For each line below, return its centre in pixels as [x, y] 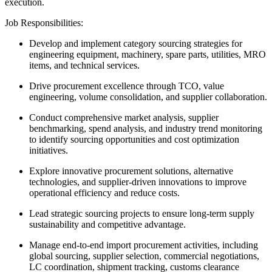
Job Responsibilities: [44, 22]
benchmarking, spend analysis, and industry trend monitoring [146, 128]
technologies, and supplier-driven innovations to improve [138, 182]
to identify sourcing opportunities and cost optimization [134, 139]
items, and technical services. [84, 65]
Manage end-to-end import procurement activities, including [144, 245]
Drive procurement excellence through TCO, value [127, 86]
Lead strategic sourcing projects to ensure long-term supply [142, 213]
